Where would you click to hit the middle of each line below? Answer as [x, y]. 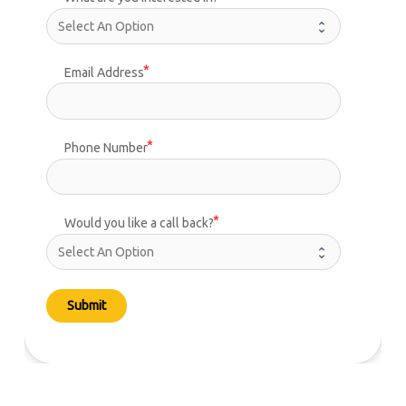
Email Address [104, 73]
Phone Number [106, 147]
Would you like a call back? [139, 222]
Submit [86, 305]
